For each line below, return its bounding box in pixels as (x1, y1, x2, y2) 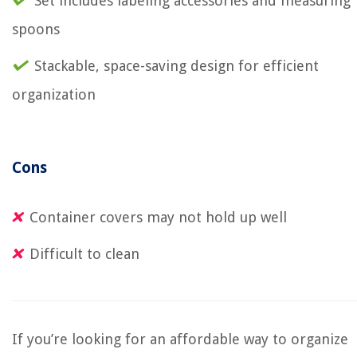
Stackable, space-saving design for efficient (34, 57, 319, 74)
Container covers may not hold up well (29, 209, 287, 226)
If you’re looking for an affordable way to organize (12, 331, 348, 347)
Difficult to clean (29, 245, 139, 262)
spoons (12, 21, 60, 37)
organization (12, 86, 96, 103)
